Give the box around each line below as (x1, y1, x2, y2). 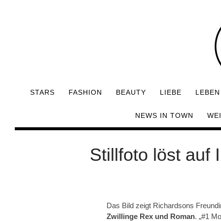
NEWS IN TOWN (135, 111, 193, 119)
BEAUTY (116, 88, 146, 96)
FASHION (69, 88, 102, 96)
